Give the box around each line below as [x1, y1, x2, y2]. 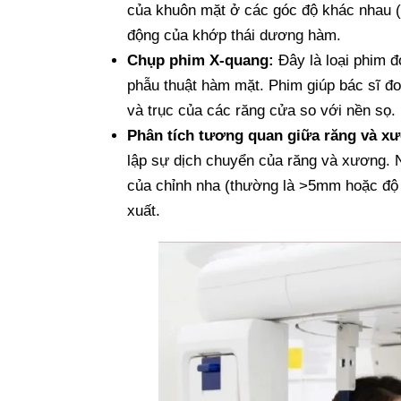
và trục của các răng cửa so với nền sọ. [127, 101, 396, 119]
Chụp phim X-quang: [127, 51, 274, 69]
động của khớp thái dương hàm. [127, 26, 341, 44]
